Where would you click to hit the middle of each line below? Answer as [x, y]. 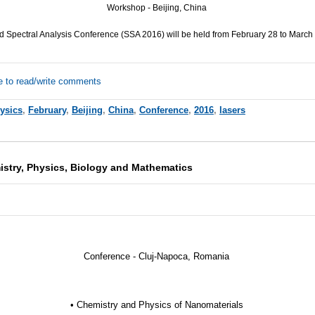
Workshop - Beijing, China [156, 7]
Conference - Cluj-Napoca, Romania [157, 257]
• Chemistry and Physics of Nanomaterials [156, 304]
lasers [232, 110]
